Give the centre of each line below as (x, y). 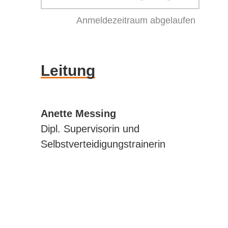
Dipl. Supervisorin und (90, 129)
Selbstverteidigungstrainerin (103, 144)
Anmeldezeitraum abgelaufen (136, 20)
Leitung (68, 70)
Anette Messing (78, 113)
